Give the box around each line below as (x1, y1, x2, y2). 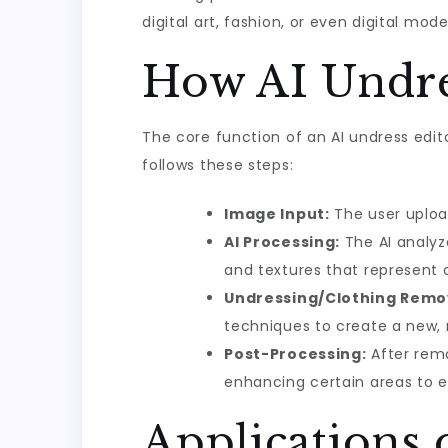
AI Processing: (224, 232, 341, 252)
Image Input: (224, 204, 330, 224)
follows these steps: (142, 155, 294, 175)
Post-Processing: (224, 344, 367, 364)
